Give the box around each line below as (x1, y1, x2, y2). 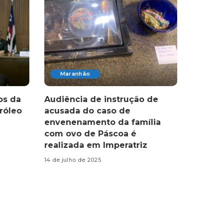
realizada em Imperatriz (44, 140, 147, 150)
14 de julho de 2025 (44, 156, 102, 164)
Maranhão (60, 70, 91, 77)
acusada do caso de (44, 106, 130, 115)
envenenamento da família (44, 117, 161, 127)
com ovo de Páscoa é (44, 128, 136, 138)
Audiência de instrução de (44, 94, 158, 104)
